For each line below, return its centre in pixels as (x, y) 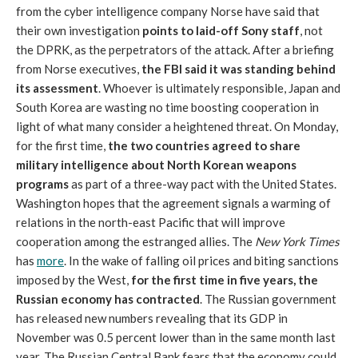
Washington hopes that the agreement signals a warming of (173, 203)
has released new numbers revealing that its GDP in (152, 318)
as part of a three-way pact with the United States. (203, 184)
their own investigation (79, 30)
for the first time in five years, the (223, 280)
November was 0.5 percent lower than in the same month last (176, 337)
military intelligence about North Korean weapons (156, 165)
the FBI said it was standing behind (239, 69)
